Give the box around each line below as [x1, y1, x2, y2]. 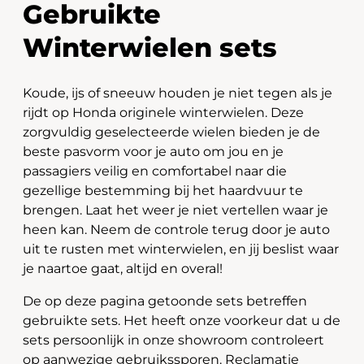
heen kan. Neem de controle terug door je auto [23, 222, 330, 237]
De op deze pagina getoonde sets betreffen [23, 293, 307, 309]
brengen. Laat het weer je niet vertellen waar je [23, 202, 328, 218]
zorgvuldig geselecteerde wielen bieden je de [23, 124, 320, 140]
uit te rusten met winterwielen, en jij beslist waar [23, 241, 339, 257]
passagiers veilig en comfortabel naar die [23, 163, 287, 179]
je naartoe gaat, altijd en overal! [23, 261, 223, 276]
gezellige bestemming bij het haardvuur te [23, 183, 303, 198]
